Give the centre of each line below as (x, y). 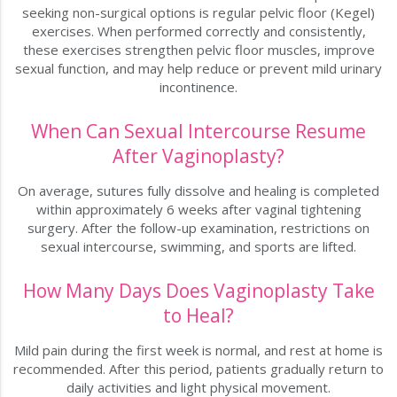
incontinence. (198, 87)
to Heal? (198, 316)
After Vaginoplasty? (198, 156)
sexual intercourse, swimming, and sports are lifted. (198, 247)
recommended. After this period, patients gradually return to (198, 369)
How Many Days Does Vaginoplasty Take (198, 291)
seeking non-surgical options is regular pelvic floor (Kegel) (198, 13)
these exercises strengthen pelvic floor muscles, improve (198, 50)
